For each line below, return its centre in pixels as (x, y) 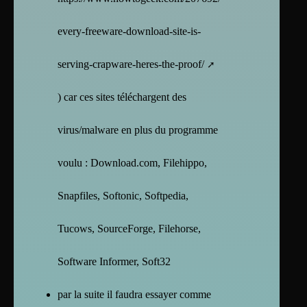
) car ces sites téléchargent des (122, 97)
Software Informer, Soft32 (114, 261)
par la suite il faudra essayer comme (134, 294)
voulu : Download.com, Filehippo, (132, 162)
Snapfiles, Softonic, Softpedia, (123, 195)
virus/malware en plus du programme (138, 130)
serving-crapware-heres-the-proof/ (131, 64)
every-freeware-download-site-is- (129, 31)
